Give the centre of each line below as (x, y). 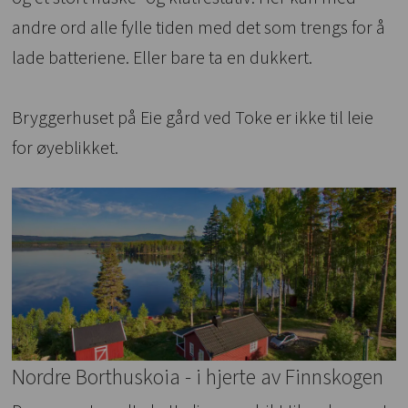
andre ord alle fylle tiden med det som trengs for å (199, 29)
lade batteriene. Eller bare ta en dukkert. (163, 59)
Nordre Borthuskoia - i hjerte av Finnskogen (198, 377)
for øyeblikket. (66, 149)
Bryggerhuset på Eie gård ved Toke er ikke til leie (193, 119)
